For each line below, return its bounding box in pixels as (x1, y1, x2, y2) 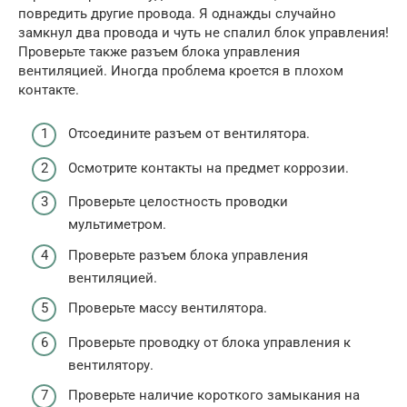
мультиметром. (68, 216, 166, 233)
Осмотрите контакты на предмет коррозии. (68, 159, 349, 176)
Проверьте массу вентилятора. (68, 300, 267, 317)
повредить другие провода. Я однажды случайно (18, 5, 336, 22)
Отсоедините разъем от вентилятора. (68, 125, 310, 143)
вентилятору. (68, 356, 154, 373)
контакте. (18, 81, 79, 98)
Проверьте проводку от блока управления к (68, 333, 351, 351)
